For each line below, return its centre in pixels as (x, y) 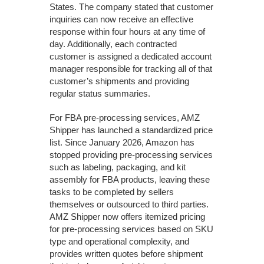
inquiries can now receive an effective (121, 19)
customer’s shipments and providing (119, 81)
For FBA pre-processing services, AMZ (125, 118)
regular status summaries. (100, 94)
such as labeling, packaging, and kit (118, 167)
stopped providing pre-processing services (131, 155)
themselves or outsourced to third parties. (129, 204)
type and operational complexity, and (119, 242)
